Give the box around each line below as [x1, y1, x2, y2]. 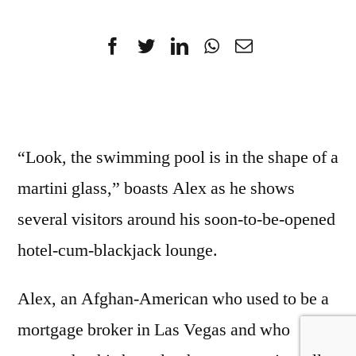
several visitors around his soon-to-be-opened [17, 208, 335, 231]
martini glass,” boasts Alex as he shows [17, 177, 295, 200]
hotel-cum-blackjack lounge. [17, 239, 218, 262]
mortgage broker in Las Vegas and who [17, 319, 290, 342]
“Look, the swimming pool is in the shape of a [17, 146, 339, 169]
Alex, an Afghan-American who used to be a [17, 288, 329, 311]
